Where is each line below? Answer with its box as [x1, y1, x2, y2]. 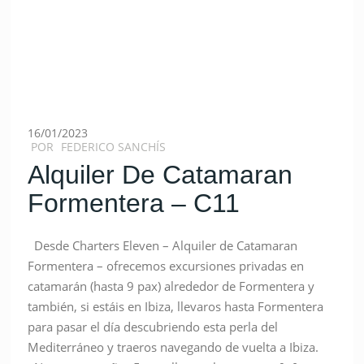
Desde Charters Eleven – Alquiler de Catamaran [28, 237, 298, 254]
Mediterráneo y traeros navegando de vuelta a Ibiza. [28, 339, 332, 356]
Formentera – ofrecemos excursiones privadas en [28, 258, 305, 275]
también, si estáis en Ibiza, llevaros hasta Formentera [28, 298, 324, 315]
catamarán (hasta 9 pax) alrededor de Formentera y [28, 278, 315, 295]
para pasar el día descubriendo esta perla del [28, 318, 279, 336]
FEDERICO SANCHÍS [61, 139, 167, 155]
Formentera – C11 [28, 188, 240, 219]
